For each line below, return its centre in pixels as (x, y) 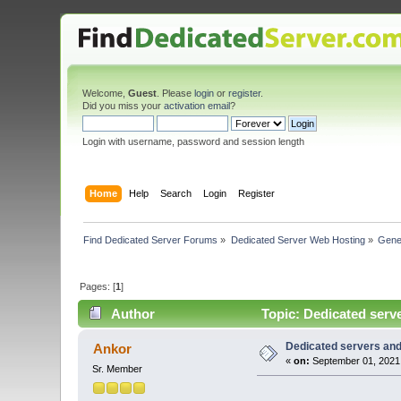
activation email (197, 106)
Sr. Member (118, 369)
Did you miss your (124, 106)
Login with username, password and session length (194, 141)
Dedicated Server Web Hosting (298, 239)
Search (175, 193)
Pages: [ (98, 286)
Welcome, (106, 93)
